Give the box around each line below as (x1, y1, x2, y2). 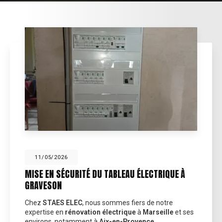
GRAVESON (25, 179, 62, 193)
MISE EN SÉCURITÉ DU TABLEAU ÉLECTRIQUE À (25, 167, 185, 181)
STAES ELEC (43, 199, 82, 207)
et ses (173, 208, 194, 217)
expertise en (25, 208, 65, 217)
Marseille (143, 208, 173, 217)
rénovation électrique (65, 208, 136, 217)
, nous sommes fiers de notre (82, 199, 173, 207)
